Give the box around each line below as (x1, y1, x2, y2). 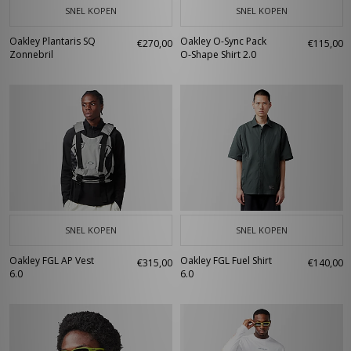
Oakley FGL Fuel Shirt (180, 254, 272, 267)
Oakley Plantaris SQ (9, 34, 96, 48)
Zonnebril (9, 48, 53, 61)
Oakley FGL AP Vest (9, 254, 94, 267)
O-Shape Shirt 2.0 (180, 48, 256, 61)
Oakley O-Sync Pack (180, 34, 266, 48)
